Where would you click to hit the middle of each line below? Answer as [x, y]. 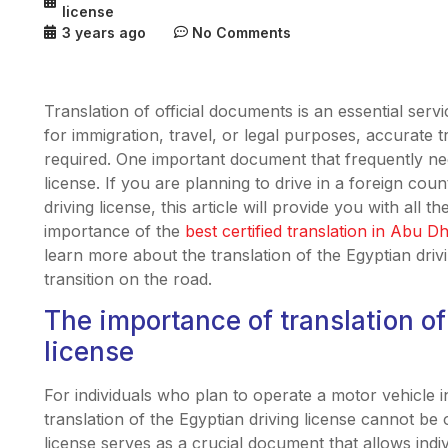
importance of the [114, 230]
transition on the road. [127, 278]
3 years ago [103, 32]
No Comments [241, 32]
